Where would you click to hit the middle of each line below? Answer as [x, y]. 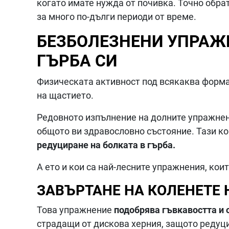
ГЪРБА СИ [77, 61]
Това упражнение [75, 210]
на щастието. [66, 96]
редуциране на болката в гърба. [107, 145]
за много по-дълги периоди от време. [118, 17]
